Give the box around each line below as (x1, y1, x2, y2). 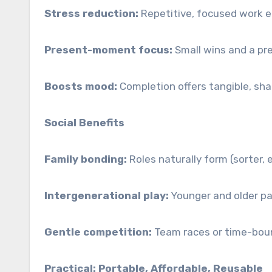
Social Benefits (42, 117, 124, 129)
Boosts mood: (44, 80, 117, 92)
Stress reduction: (44, 7, 138, 19)
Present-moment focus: (44, 44, 172, 56)
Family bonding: (44, 153, 127, 165)
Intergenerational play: (44, 189, 169, 202)
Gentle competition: (44, 226, 152, 238)
